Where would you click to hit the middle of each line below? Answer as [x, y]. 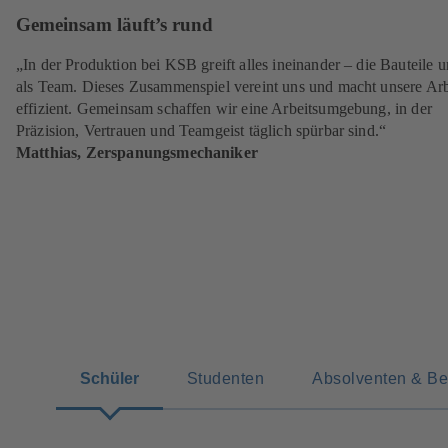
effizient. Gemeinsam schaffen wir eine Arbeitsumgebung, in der [224, 108]
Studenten [226, 377]
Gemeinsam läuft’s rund [114, 25]
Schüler [109, 377]
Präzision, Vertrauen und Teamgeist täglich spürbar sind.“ [201, 130]
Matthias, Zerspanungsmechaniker [137, 152]
